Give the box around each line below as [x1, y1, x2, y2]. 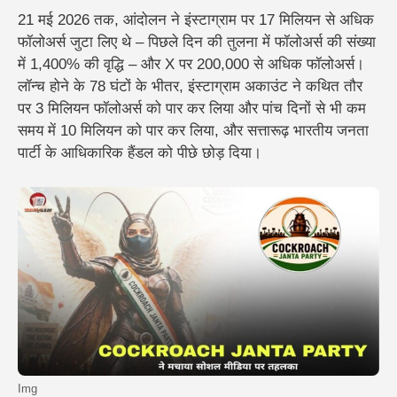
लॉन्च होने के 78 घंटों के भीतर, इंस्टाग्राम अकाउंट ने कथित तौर [18, 78, 362, 96]
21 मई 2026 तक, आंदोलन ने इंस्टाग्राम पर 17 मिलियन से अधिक [18, 12, 374, 29]
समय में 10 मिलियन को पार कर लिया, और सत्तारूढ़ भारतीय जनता [18, 122, 369, 140]
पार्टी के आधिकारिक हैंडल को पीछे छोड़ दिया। [18, 144, 261, 162]
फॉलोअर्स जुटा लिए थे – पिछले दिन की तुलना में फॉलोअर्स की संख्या [18, 34, 376, 51]
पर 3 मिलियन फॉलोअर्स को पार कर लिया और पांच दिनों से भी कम [18, 100, 366, 118]
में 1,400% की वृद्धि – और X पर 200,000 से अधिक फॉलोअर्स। [18, 56, 364, 74]
